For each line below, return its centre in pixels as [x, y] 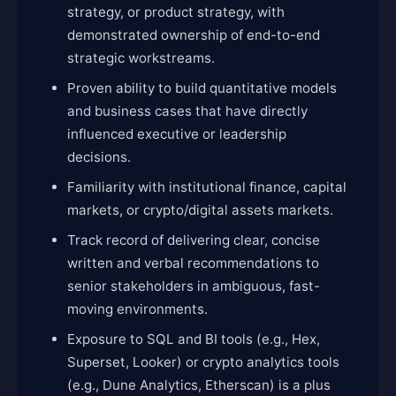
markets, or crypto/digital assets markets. [200, 210]
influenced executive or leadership [177, 134]
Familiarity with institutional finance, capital [207, 187]
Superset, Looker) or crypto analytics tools [203, 362]
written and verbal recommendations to [193, 263]
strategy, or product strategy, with [176, 12]
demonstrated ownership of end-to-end [194, 35]
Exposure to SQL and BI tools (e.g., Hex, [194, 339]
